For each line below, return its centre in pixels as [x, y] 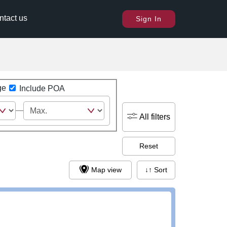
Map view [107, 170]
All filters [155, 117]
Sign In [149, 19]
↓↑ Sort [161, 170]
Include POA [42, 88]
